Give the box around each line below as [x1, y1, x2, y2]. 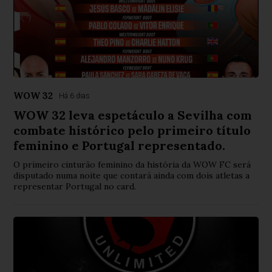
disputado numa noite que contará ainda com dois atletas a [13, 169, 250, 181]
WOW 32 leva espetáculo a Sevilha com [13, 107, 253, 123]
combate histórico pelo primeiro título [13, 122, 251, 138]
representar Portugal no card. [13, 180, 137, 192]
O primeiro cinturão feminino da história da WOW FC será [13, 158, 251, 170]
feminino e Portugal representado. [13, 137, 226, 153]
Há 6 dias [59, 91, 90, 100]
